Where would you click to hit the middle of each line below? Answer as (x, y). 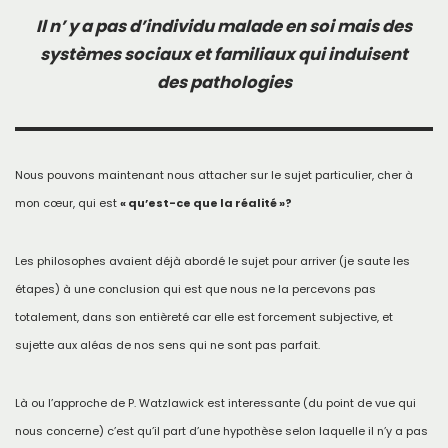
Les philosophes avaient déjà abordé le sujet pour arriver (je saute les (212, 261)
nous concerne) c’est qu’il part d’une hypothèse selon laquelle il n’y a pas (221, 431)
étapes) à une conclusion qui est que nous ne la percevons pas (195, 289)
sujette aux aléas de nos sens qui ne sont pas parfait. (167, 345)
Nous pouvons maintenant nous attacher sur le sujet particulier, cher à (214, 175)
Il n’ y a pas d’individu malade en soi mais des (224, 26)
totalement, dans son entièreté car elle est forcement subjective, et (204, 317)
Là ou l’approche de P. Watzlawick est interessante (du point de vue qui (215, 403)
